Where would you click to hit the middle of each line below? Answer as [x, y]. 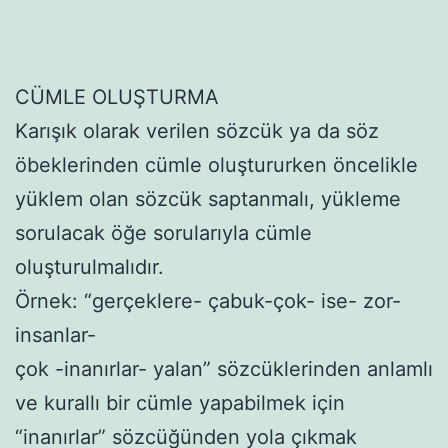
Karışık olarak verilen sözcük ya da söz [197, 130]
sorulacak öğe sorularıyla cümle [163, 232]
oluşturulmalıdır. [89, 266]
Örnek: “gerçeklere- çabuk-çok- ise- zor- [208, 300]
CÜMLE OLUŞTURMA [117, 96]
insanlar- [55, 334]
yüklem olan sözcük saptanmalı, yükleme [208, 198]
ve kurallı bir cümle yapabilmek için [180, 402]
